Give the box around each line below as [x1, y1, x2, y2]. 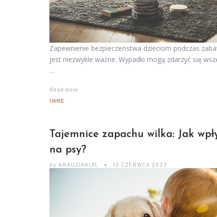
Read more [49, 87, 78, 94]
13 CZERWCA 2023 [113, 162, 167, 169]
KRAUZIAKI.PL [57, 162, 100, 169]
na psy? [49, 144, 86, 156]
